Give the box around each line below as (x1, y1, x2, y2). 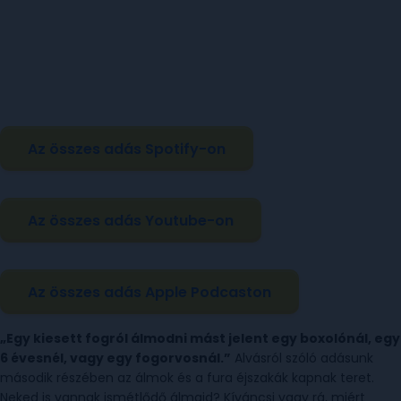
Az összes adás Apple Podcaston (28, 281, 271, 303)
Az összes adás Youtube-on (28, 209, 234, 231)
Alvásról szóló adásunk (231, 349, 373, 367)
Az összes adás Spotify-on (28, 138, 226, 159)
